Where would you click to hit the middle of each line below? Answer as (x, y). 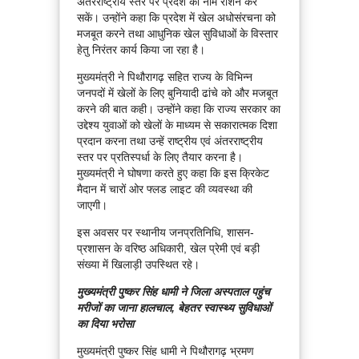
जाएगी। (92, 206)
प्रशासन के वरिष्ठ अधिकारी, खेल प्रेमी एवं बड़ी (168, 249)
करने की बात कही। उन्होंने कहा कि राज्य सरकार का (179, 109)
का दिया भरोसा (105, 324)
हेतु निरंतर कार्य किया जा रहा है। (141, 50)
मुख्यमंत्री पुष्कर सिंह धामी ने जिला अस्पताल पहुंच (173, 292)
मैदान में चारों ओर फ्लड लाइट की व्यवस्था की (165, 190)
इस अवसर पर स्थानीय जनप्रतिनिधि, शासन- (165, 233)
